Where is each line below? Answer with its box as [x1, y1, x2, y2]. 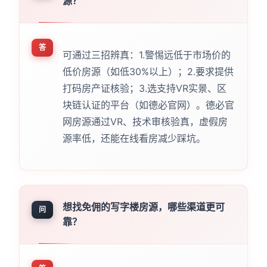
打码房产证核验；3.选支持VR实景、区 [62, 82, 226, 94]
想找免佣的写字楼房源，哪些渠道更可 [62, 200, 225, 213]
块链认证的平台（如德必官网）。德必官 [62, 98, 234, 111]
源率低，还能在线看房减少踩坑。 [62, 132, 206, 144]
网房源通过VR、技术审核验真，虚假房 [62, 115, 228, 128]
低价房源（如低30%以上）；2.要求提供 [62, 65, 234, 77]
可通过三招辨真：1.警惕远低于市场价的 [62, 48, 231, 61]
